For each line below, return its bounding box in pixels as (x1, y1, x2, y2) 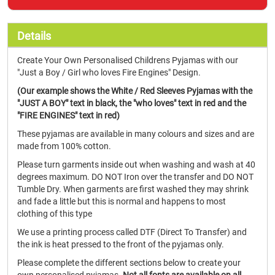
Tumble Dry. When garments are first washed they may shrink (17, 184, 249, 194)
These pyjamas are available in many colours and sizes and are (17, 129, 254, 139)
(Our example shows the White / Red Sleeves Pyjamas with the (17, 86, 252, 96)
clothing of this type (17, 209, 92, 219)
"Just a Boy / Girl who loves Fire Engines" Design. (17, 68, 201, 77)
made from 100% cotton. (17, 141, 111, 151)
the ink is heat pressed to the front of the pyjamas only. (17, 239, 224, 249)
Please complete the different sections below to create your (17, 258, 241, 268)
